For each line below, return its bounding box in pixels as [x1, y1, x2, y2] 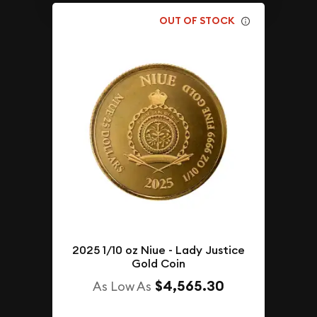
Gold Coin [132, 256, 185, 272]
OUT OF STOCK [159, 13, 236, 27]
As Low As [93, 278, 151, 295]
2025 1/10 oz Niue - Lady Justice [72, 243, 245, 258]
